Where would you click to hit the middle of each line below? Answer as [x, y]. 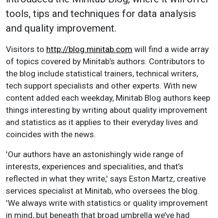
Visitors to [26, 49]
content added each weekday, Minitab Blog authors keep [108, 98]
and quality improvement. [61, 28]
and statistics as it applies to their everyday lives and [102, 122]
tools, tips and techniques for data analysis [101, 14]
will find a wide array [171, 49]
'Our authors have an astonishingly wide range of [95, 154]
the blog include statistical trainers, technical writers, [102, 74]
